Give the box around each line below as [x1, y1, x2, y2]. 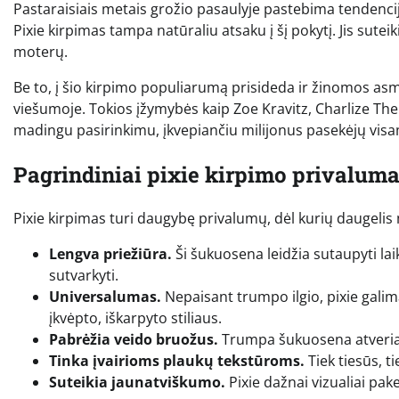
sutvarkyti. [49, 265, 118, 286]
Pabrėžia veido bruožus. [49, 330, 218, 350]
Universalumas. [49, 287, 161, 307]
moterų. [13, 41, 68, 61]
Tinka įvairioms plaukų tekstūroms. [49, 351, 305, 371]
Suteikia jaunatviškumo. [49, 372, 225, 393]
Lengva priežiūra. [49, 244, 172, 265]
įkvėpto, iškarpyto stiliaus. [49, 308, 222, 329]
